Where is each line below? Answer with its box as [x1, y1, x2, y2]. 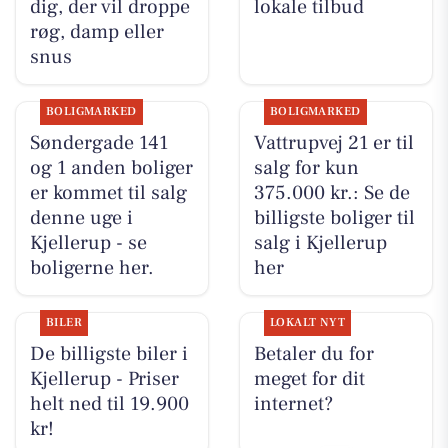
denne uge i [29, 205, 133, 232]
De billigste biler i [29, 341, 188, 368]
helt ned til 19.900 [29, 391, 189, 418]
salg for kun [253, 155, 359, 182]
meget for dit [253, 366, 365, 393]
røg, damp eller [29, 18, 164, 45]
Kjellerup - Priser [29, 366, 179, 393]
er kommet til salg [29, 180, 187, 207]
